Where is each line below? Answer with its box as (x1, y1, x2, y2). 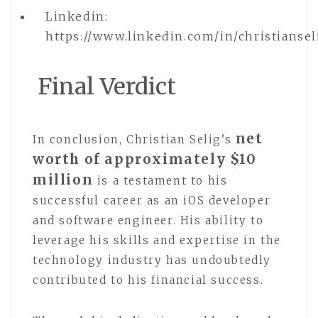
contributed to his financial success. (33, 273, 264, 287)
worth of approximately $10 (33, 151, 257, 168)
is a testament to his (93, 174, 228, 188)
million (33, 172, 94, 189)
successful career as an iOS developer (33, 194, 271, 208)
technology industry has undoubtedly (33, 253, 272, 268)
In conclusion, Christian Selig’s (33, 133, 236, 147)
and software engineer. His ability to (33, 214, 264, 228)
